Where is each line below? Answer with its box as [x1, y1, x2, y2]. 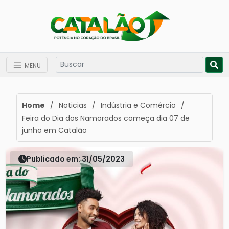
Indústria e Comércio [101, 100, 176, 110]
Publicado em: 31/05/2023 [27, 153, 125, 164]
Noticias [59, 100, 87, 110]
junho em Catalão [22, 125, 87, 135]
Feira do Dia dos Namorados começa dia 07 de [22, 113, 190, 123]
